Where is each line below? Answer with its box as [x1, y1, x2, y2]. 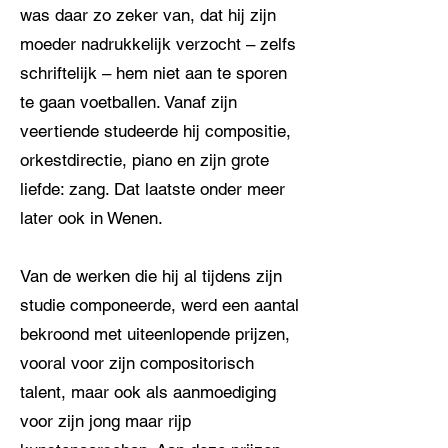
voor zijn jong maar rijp [20, 411, 191, 431]
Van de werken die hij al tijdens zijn [20, 266, 282, 286]
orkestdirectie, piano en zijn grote [20, 150, 269, 170]
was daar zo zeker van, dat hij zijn [20, 5, 276, 25]
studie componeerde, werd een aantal [20, 295, 299, 315]
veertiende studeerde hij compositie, [20, 121, 291, 141]
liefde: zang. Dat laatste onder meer [20, 179, 285, 199]
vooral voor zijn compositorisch [20, 353, 254, 373]
